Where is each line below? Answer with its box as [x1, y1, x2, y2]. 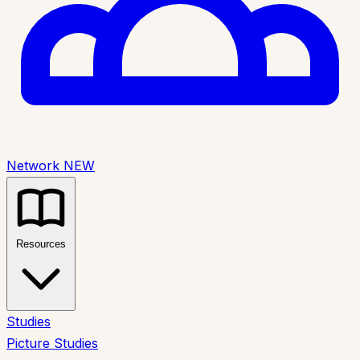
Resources [16, 238, 66, 250]
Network [6, 157, 63, 174]
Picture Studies [6, 335, 98, 351]
